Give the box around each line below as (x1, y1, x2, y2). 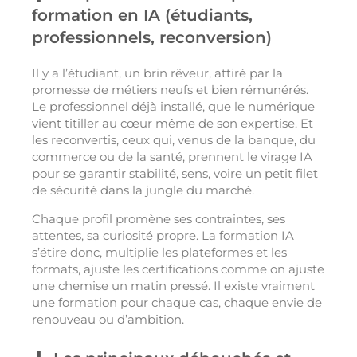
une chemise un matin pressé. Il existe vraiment (32, 278, 315, 294)
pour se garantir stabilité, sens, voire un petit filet (32, 166, 318, 182)
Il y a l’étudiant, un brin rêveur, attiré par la (32, 65, 283, 81)
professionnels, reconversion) (32, 28, 272, 48)
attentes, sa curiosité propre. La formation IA (32, 228, 294, 244)
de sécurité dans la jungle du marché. (32, 182, 254, 198)
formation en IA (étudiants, (32, 6, 253, 25)
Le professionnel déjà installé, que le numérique (32, 99, 315, 115)
